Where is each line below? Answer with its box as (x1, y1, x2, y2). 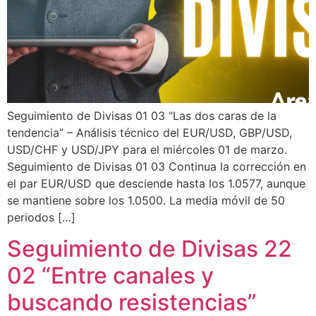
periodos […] (7, 210, 75, 225)
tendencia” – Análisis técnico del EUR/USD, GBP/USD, (7, 126, 292, 140)
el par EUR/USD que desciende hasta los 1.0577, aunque (7, 176, 305, 191)
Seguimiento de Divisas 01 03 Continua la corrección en (7, 159, 306, 174)
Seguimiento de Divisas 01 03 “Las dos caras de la (7, 109, 276, 123)
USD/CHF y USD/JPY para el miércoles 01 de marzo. (7, 142, 287, 157)
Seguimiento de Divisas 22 (7, 235, 292, 263)
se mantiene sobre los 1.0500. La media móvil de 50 (7, 193, 285, 208)
